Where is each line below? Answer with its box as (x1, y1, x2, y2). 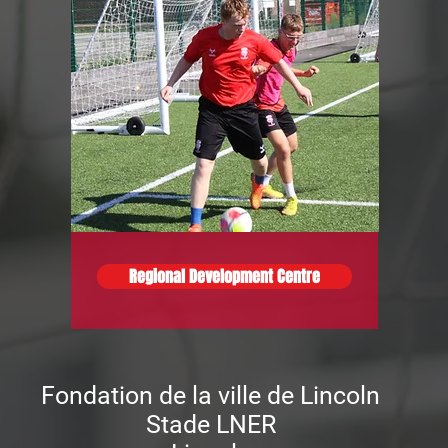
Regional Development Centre (128, 265, 320, 288)
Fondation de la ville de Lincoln (41, 381, 380, 410)
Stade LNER (145, 410, 276, 439)
